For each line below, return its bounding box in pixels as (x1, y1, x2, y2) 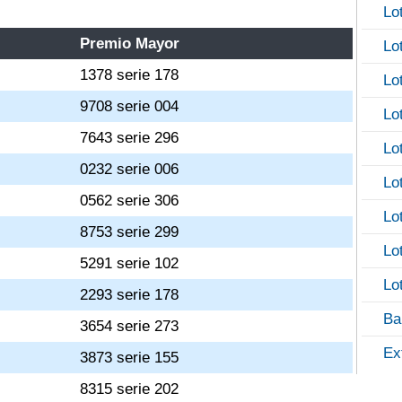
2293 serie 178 (80, 286, 179, 303)
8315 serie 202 (80, 380, 179, 398)
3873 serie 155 (80, 349, 179, 366)
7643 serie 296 (80, 129, 179, 146)
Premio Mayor (80, 35, 180, 52)
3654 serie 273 (80, 318, 179, 335)
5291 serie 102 (80, 255, 179, 272)
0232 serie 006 (80, 161, 179, 178)
